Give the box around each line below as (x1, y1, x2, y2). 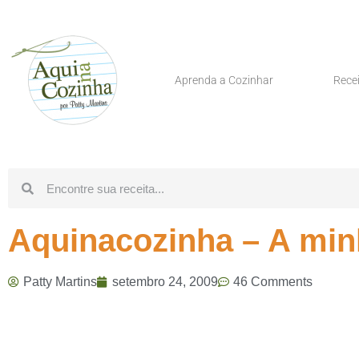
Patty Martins (23, 275, 97, 288)
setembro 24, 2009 (112, 275, 218, 288)
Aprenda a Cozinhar (175, 74, 274, 87)
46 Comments (233, 275, 313, 288)
